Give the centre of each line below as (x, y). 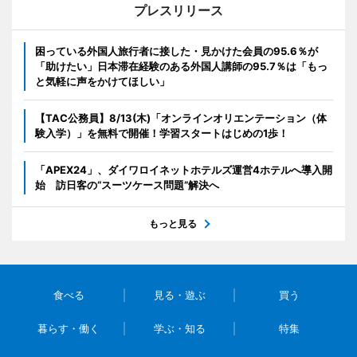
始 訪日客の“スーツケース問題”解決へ (127, 185)
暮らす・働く (69, 328)
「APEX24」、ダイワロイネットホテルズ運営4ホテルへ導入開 (184, 170)
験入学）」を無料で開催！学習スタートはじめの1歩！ (162, 133)
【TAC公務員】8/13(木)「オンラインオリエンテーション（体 (181, 118)
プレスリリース (178, 10)
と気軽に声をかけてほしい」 (102, 81)
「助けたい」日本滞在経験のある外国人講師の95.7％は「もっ (181, 66)
